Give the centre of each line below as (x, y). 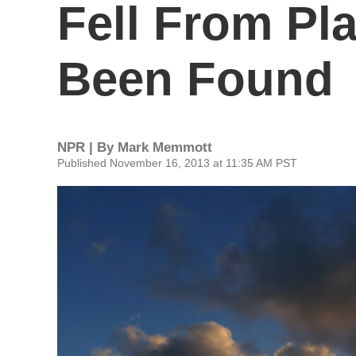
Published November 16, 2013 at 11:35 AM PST (177, 163)
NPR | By (87, 147)
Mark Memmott (165, 147)
